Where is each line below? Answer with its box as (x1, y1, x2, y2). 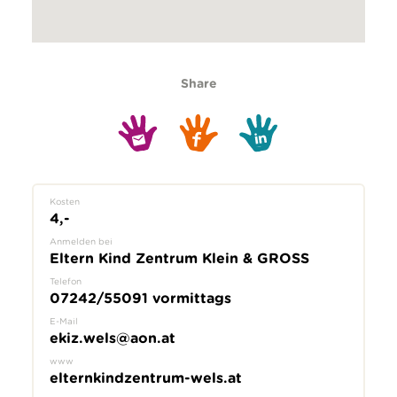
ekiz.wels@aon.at (49, 330, 175, 347)
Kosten (49, 196, 80, 207)
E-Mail (49, 315, 78, 327)
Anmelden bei (49, 236, 113, 247)
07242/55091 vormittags (49, 290, 231, 307)
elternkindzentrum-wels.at (49, 370, 242, 387)
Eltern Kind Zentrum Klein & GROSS (49, 250, 309, 268)
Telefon (49, 276, 82, 287)
